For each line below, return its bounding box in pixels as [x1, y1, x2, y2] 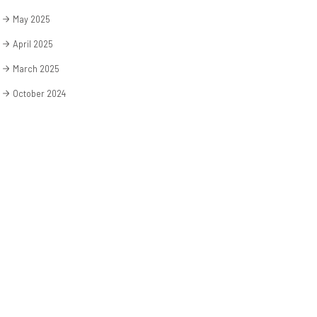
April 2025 [12, 38, 53, 50]
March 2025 [12, 62, 59, 74]
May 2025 [12, 13, 50, 25]
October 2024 [12, 87, 66, 99]
